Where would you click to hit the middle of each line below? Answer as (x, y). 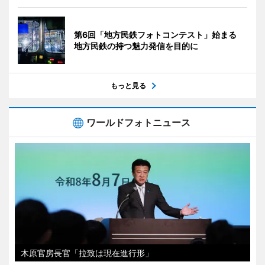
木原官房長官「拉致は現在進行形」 (87, 253)
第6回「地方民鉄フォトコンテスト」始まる (159, 34)
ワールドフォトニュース (138, 122)
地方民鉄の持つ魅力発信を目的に (136, 46)
